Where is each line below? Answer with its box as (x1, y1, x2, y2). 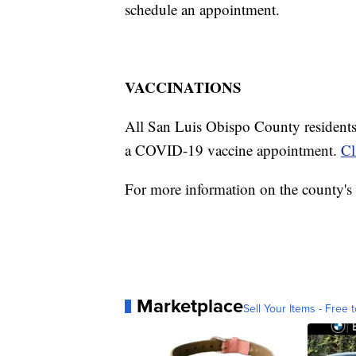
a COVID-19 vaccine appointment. (125, 140, 341, 161)
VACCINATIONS (125, 76, 242, 99)
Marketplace (137, 292, 243, 320)
